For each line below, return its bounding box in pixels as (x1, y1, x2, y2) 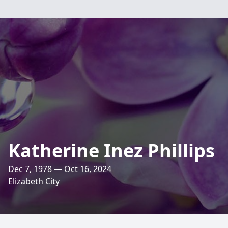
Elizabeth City (8, 176, 60, 187)
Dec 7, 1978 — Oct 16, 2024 (8, 163, 111, 175)
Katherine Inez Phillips (8, 138, 215, 163)
